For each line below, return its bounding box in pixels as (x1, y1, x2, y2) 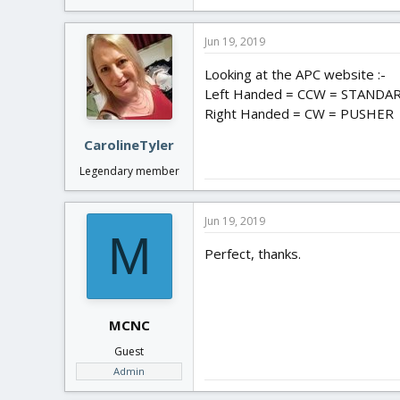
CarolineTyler (84, 136, 174, 154)
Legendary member (79, 163, 179, 179)
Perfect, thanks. (204, 245, 301, 262)
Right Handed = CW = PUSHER (204, 104, 394, 122)
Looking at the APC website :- (204, 64, 386, 83)
